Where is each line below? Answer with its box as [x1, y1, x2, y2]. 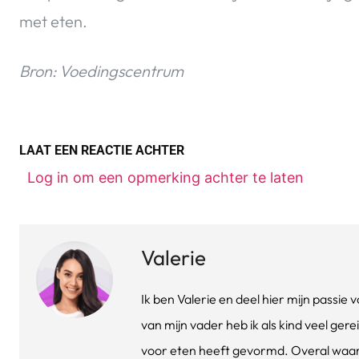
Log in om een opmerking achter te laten [27, 169, 304, 187]
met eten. [19, 11, 87, 32]
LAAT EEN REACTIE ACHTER [19, 143, 184, 159]
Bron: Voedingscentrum [19, 61, 184, 82]
